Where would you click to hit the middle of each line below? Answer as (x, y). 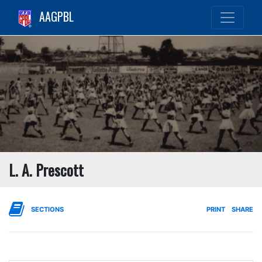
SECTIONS (47, 209)
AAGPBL (56, 16)
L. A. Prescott (46, 169)
